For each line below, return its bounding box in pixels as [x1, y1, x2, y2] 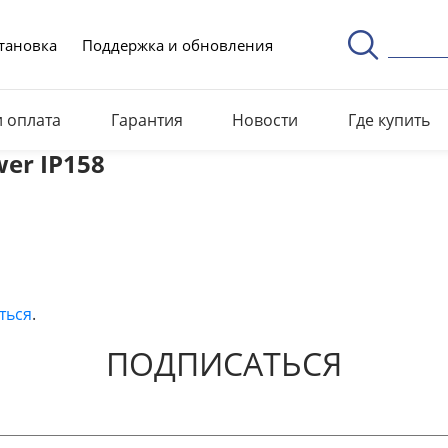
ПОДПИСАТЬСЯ [106, 342, 342, 385]
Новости [232, 108, 298, 131]
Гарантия [110, 108, 183, 131]
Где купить [347, 108, 430, 131]
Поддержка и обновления [81, 34, 273, 55]
